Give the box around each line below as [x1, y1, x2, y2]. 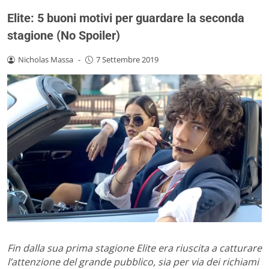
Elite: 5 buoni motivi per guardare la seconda [7, 10, 244, 25]
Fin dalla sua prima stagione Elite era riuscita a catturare [7, 241, 262, 255]
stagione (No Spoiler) [7, 28, 120, 43]
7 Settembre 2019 [95, 53, 159, 65]
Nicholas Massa [17, 53, 73, 65]
